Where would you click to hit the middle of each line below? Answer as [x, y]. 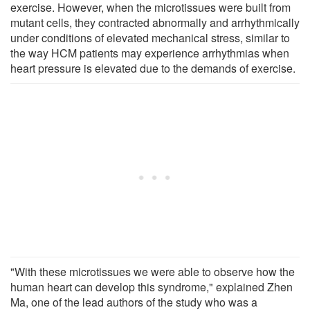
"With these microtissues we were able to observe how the [153, 271]
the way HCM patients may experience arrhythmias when [150, 53]
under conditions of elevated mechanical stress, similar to [150, 37]
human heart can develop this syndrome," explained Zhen [152, 286]
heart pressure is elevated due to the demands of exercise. [153, 68]
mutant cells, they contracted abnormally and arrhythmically [155, 22]
